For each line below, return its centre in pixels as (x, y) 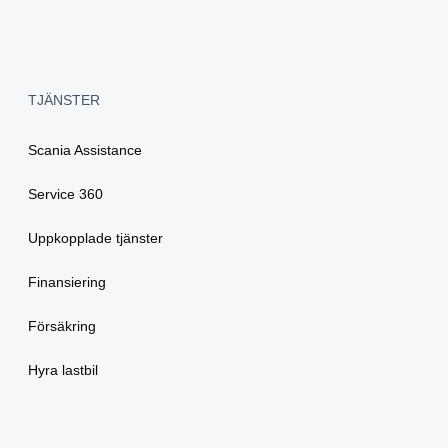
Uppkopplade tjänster (95, 238)
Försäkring (62, 326)
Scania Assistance (85, 150)
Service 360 (65, 194)
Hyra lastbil (63, 370)
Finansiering (67, 282)
